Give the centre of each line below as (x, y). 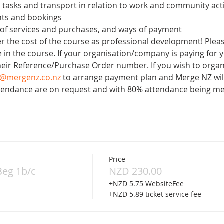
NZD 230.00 (135, 171)
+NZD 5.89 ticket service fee (155, 194)
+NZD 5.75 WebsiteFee (146, 183)
